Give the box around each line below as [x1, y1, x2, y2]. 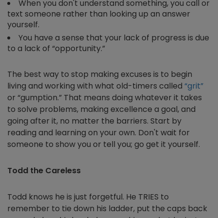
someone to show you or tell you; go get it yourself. [7, 139, 200, 150]
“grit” [184, 80, 203, 91]
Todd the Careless [7, 165, 81, 176]
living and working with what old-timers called [7, 80, 184, 91]
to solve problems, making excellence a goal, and [7, 104, 196, 115]
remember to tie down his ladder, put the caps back [7, 203, 207, 214]
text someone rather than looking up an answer [7, 8, 190, 19]
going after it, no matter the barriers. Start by [7, 115, 182, 127]
